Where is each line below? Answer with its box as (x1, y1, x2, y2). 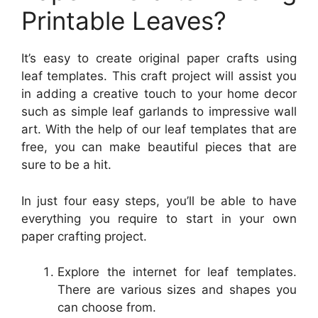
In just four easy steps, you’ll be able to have (21, 193, 297, 208)
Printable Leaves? (21, 6, 226, 36)
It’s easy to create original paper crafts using (21, 51, 297, 66)
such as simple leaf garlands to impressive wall (21, 104, 297, 119)
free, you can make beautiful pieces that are (21, 140, 297, 155)
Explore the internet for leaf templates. (57, 265, 297, 280)
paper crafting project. (21, 229, 147, 243)
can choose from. (57, 300, 156, 315)
